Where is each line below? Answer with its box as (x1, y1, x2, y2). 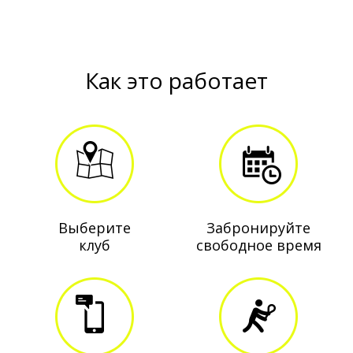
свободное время (195, 236, 321, 255)
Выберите (58, 218, 131, 238)
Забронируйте (206, 218, 311, 238)
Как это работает (85, 65, 268, 95)
